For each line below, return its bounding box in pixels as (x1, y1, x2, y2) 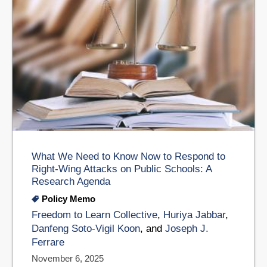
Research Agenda (32, 176, 110, 187)
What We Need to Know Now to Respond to (32, 151, 225, 162)
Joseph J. (165, 223, 209, 235)
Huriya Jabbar (163, 209, 225, 221)
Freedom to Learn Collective (32, 209, 157, 221)
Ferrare (32, 237, 64, 249)
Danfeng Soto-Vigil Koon (32, 223, 140, 235)
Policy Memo (42, 194, 95, 204)
